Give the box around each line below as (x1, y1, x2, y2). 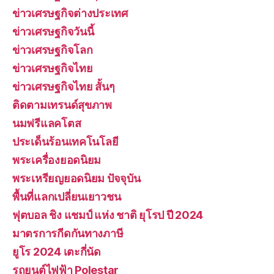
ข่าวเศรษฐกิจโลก (12, 43, 93, 56)
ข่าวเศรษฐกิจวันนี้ (12, 25, 94, 38)
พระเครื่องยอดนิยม (12, 154, 102, 166)
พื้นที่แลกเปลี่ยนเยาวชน (12, 190, 121, 203)
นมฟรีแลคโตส (12, 117, 81, 130)
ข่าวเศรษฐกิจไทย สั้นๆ (12, 80, 115, 93)
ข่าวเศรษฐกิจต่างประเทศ (12, 7, 128, 20)
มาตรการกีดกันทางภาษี (12, 227, 124, 240)
